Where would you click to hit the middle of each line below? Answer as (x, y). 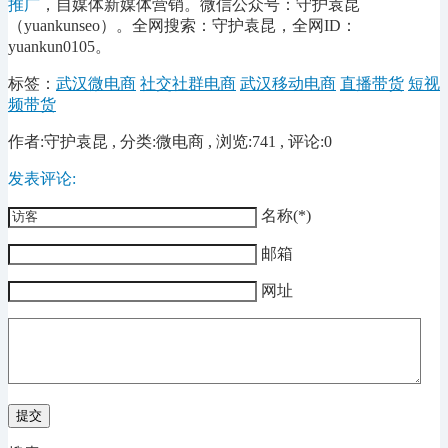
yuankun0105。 (59, 47)
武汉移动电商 (288, 84)
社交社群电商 (188, 84)
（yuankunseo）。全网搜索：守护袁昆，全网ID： (182, 26)
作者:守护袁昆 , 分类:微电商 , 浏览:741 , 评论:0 (170, 142)
